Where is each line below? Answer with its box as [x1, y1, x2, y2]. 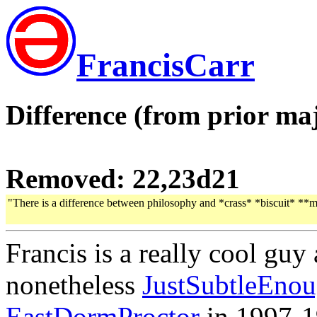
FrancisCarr [76, 47, 255, 83]
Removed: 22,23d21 [6, 163, 240, 195]
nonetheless [6, 270, 142, 301]
